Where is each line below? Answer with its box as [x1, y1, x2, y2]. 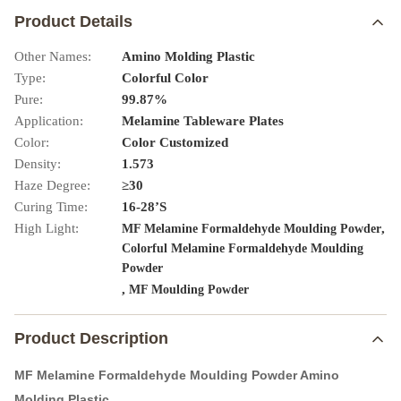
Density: [14, 157, 61, 171]
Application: [14, 114, 83, 128]
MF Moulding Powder [129, 283, 249, 296]
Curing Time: [14, 200, 88, 214]
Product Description [14, 329, 168, 347]
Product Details [14, 13, 132, 30]
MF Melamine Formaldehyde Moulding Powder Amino [14, 368, 339, 382]
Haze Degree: [14, 178, 90, 192]
